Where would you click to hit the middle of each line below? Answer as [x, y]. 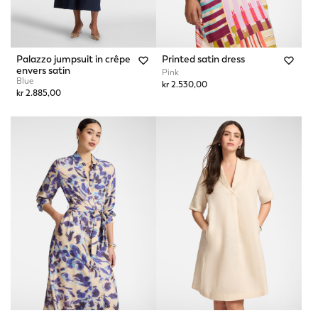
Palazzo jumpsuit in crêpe [73, 59]
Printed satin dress [203, 59]
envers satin [43, 70]
